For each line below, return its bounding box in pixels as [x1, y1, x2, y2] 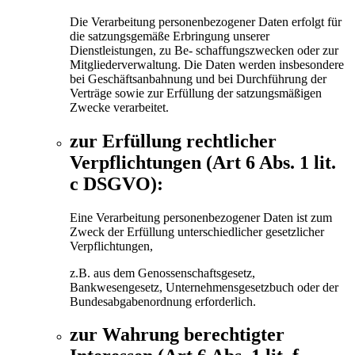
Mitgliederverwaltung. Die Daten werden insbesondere [70, 57, 344, 71]
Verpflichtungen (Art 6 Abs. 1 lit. [70, 151, 336, 173]
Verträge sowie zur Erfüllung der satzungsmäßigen [70, 86, 322, 100]
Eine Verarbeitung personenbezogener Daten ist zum [70, 210, 332, 224]
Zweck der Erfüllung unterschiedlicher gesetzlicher [70, 224, 324, 239]
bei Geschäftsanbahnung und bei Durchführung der [70, 71, 326, 86]
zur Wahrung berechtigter [70, 324, 284, 345]
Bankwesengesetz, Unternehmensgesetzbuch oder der [70, 280, 338, 294]
